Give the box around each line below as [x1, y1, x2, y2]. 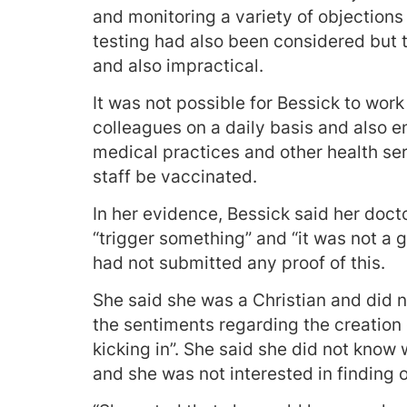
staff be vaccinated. [93, 166, 257, 187]
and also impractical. [93, 55, 263, 76]
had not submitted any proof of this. [93, 253, 385, 273]
